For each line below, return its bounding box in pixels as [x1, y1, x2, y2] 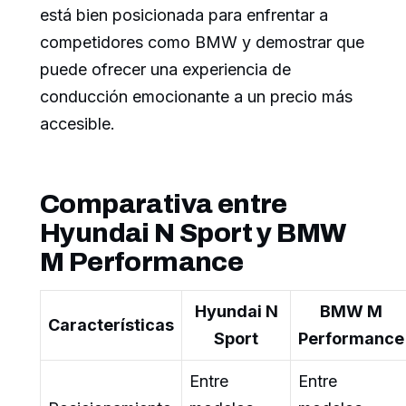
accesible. [40, 114, 115, 134]
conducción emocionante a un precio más [40, 87, 353, 107]
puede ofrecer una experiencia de [40, 60, 291, 80]
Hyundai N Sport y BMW [40, 218, 346, 248]
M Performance [40, 247, 244, 277]
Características [48, 315, 174, 335]
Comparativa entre [40, 189, 287, 219]
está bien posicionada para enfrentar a [40, 5, 328, 25]
